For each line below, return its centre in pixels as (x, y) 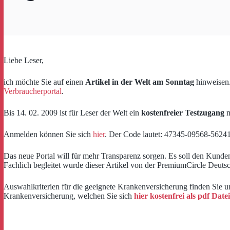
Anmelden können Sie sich (48, 134)
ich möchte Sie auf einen (44, 82)
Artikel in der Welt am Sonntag (140, 82)
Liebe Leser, (24, 60)
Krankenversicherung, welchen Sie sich (69, 196)
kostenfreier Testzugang (183, 113)
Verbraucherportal (33, 91)
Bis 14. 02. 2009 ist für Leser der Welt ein (72, 113)
